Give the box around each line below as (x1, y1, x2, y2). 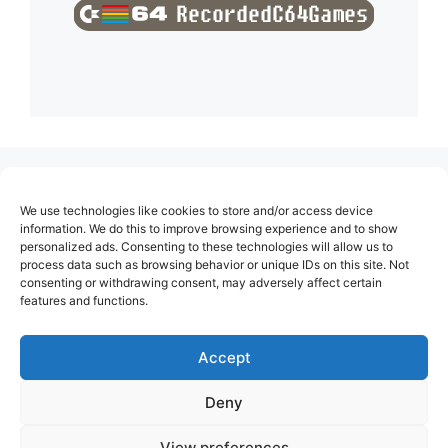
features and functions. (20, 293, 148, 308)
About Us (30, 212, 106, 233)
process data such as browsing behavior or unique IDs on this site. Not (20, 257, 409, 272)
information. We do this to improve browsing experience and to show (20, 221, 398, 236)
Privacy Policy (30, 346, 140, 367)
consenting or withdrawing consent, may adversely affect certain (20, 275, 382, 290)
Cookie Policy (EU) (30, 279, 177, 300)
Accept (197, 347, 251, 367)
